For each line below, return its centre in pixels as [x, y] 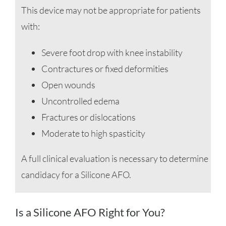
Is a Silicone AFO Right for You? [90, 212]
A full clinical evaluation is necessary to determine [115, 159]
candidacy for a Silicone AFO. [76, 175]
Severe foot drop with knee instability [112, 53]
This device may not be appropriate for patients [111, 10]
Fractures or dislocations [88, 117]
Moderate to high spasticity [93, 133]
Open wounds [68, 85]
